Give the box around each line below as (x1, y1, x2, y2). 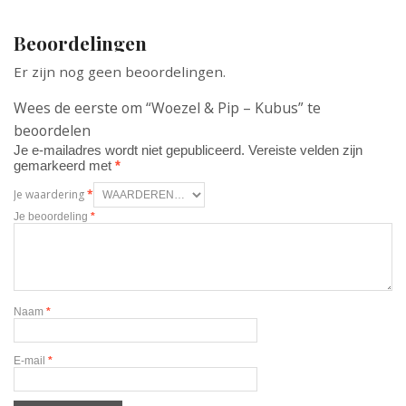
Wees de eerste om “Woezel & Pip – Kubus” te (14, 97, 321, 118)
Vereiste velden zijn (248, 141, 362, 158)
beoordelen (14, 120, 91, 140)
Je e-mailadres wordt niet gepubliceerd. (14, 141, 245, 158)
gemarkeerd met (14, 157, 115, 173)
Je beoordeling (14, 209, 91, 223)
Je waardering (14, 186, 87, 202)
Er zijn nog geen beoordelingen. (14, 62, 226, 81)
